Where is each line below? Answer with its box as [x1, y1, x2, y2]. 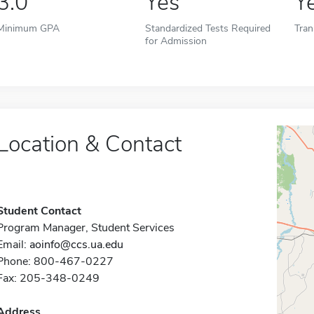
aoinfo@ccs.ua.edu [29, 237, 123, 252]
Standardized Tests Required [145, 21, 271, 35]
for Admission [145, 34, 207, 48]
